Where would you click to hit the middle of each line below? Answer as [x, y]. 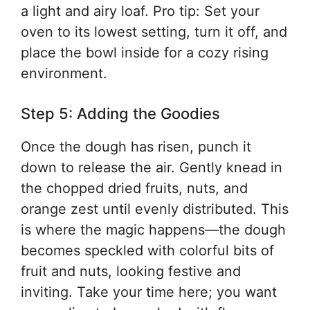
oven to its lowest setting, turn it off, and [154, 32]
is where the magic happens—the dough [153, 230]
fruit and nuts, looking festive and [131, 271]
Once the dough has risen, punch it [136, 147]
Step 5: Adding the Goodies [120, 113]
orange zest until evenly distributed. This [155, 209]
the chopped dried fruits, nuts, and [134, 188]
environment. [64, 73]
